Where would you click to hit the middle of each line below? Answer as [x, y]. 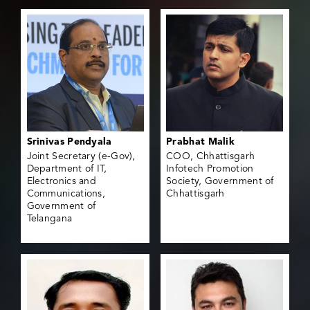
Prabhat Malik [201, 142]
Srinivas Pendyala [69, 142]
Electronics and [62, 182]
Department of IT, [67, 169]
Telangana [49, 219]
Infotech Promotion [210, 169]
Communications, [66, 194]
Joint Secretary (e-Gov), [81, 157]
